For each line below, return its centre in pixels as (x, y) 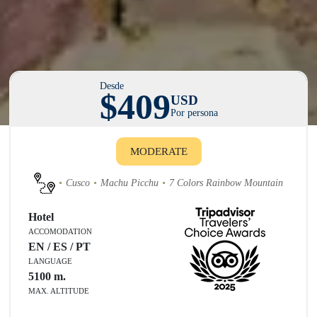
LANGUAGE (51, 261)
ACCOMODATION (60, 231)
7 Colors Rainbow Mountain (226, 183)
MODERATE (158, 151)
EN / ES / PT (60, 246)
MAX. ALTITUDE (59, 290)
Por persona (194, 113)
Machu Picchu (129, 183)
